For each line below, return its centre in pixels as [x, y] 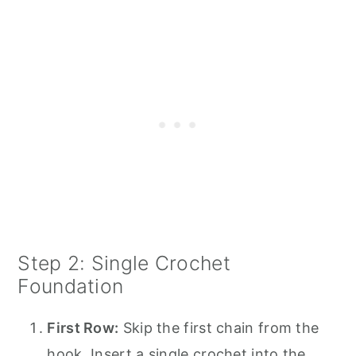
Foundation [71, 286]
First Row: [83, 327]
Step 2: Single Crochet [124, 263]
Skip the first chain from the [219, 327]
